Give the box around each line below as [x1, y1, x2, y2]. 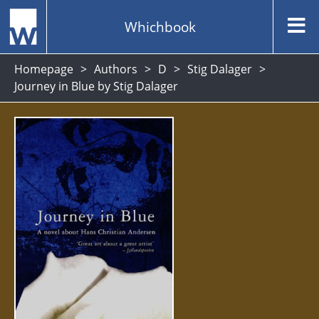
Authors [94, 61, 137, 77]
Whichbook [124, 16, 196, 36]
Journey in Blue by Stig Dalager [14, 78, 178, 94]
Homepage [14, 61, 73, 77]
